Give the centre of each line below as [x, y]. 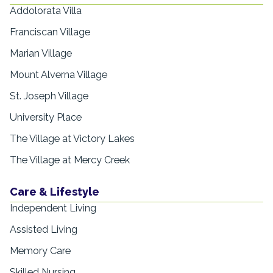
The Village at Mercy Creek [70, 160]
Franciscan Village [50, 32]
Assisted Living [44, 230]
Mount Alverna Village [58, 74]
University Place [46, 117]
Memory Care [40, 251]
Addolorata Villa [46, 10]
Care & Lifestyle [55, 192]
